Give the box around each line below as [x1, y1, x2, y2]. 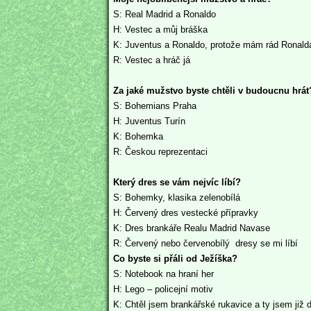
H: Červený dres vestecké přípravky [113, 207, 258, 218]
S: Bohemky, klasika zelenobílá [113, 192, 240, 203]
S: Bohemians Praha [113, 100, 196, 111]
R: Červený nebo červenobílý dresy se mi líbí [113, 237, 298, 249]
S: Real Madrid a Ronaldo [113, 8, 216, 19]
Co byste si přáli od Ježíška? [113, 253, 237, 264]
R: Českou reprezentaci [113, 146, 208, 157]
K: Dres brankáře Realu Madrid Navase [113, 222, 270, 233]
